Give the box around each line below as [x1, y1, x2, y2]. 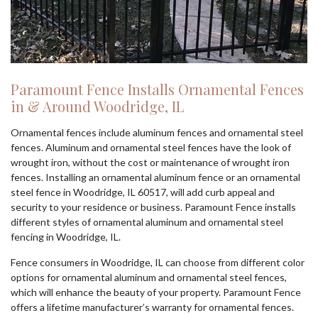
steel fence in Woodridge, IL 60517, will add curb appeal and [11, 186, 275, 198]
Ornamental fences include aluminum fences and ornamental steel [11, 126, 303, 138]
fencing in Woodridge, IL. [11, 231, 121, 243]
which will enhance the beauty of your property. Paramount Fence [11, 286, 301, 298]
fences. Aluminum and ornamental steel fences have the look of [11, 141, 291, 153]
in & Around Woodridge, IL [11, 97, 184, 116]
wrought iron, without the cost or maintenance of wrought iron [11, 156, 290, 168]
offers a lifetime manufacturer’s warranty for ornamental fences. [11, 301, 294, 313]
